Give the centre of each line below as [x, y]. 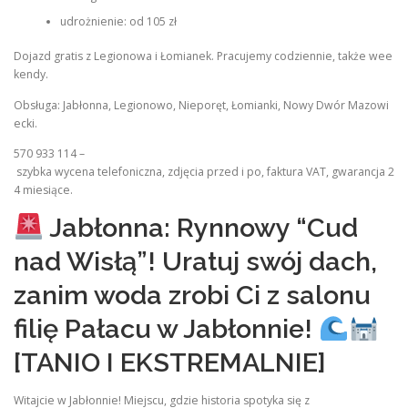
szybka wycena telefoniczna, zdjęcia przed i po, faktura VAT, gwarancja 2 [204, 171]
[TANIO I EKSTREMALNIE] [170, 362]
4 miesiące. [43, 189]
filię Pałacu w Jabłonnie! [166, 328]
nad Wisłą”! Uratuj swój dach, [195, 261]
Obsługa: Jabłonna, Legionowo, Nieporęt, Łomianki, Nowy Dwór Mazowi [201, 105]
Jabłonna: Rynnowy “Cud [200, 227]
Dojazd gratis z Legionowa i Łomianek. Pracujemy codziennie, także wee [203, 56]
